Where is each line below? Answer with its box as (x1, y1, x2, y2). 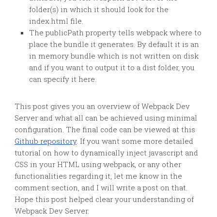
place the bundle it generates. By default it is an (29, 39, 199, 49)
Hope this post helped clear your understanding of (15, 194, 194, 204)
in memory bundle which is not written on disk (29, 51, 199, 61)
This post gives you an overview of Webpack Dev (15, 101, 190, 111)
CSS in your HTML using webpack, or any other (15, 159, 181, 169)
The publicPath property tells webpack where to (29, 28, 201, 37)
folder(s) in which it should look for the (29, 4, 169, 14)
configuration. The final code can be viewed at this (15, 124, 195, 134)
